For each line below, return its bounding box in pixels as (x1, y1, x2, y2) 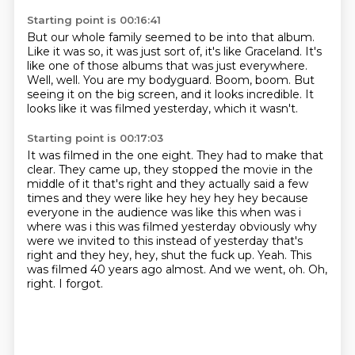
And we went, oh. (208, 262, 308, 277)
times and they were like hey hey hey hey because (26, 191, 308, 205)
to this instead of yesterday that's (117, 234, 303, 248)
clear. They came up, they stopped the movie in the (26, 162, 313, 177)
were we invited (26, 234, 118, 248)
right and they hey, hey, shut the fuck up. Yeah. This (26, 248, 311, 262)
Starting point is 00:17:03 (26, 132, 163, 144)
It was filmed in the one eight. (26, 148, 197, 162)
